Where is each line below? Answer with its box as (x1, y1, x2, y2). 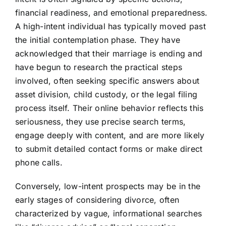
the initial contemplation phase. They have (15, 35, 181, 45)
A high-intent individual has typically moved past (15, 21, 206, 32)
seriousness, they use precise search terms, (15, 117, 186, 127)
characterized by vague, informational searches (15, 208, 202, 219)
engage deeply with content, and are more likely (15, 130, 205, 141)
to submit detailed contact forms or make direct (15, 144, 203, 154)
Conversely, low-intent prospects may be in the (15, 181, 201, 192)
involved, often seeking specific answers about (15, 76, 200, 86)
